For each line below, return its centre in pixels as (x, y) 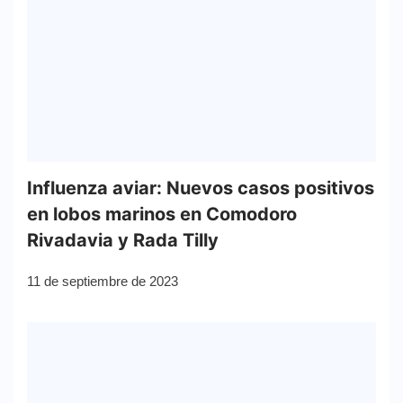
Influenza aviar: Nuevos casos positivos (201, 188)
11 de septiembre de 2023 (103, 281)
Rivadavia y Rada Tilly (123, 240)
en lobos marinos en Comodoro (162, 214)
